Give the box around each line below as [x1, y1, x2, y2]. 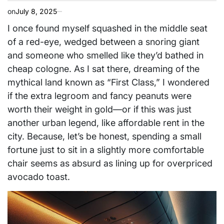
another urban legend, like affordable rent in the [7, 117, 204, 128]
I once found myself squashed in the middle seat [7, 23, 207, 33]
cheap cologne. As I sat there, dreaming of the [7, 63, 199, 74]
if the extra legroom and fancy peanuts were [7, 90, 191, 101]
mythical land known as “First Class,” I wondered [7, 77, 209, 87]
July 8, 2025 [15, 7, 57, 15]
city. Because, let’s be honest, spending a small [7, 131, 201, 141]
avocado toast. [7, 171, 70, 182]
